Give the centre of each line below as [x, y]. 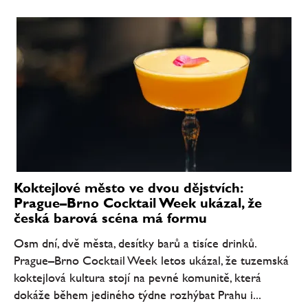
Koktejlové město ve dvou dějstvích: [128, 188]
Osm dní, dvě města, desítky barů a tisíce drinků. [135, 243]
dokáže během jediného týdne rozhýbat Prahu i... [137, 294]
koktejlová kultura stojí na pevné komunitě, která [137, 277]
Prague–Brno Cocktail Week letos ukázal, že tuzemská [151, 260]
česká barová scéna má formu [110, 218]
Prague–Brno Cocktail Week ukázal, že [138, 203]
